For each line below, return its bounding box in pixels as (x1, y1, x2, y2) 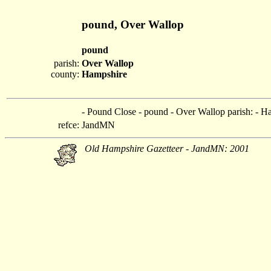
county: (51, 69, 79, 79)
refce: (58, 120, 79, 130)
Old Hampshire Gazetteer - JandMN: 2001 (85, 143, 249, 154)
